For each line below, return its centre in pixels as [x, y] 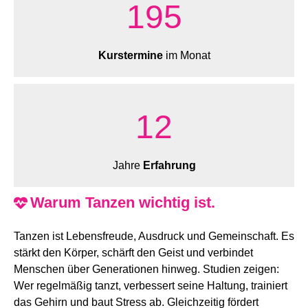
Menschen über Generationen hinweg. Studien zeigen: [146, 269]
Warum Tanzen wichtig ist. [123, 202]
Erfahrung [169, 165]
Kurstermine [130, 55]
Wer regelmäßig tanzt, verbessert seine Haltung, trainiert [151, 285]
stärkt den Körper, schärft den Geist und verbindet [133, 252]
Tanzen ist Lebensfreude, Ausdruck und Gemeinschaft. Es [154, 236]
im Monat [186, 55]
